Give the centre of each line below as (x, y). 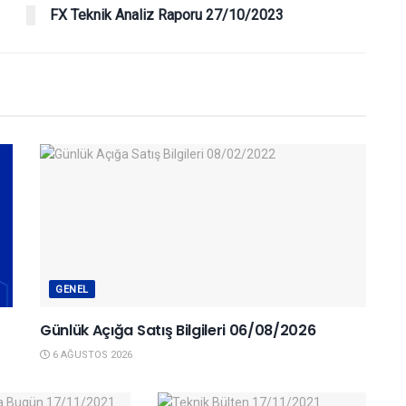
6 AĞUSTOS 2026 (91, 355)
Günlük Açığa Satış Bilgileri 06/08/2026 (178, 331)
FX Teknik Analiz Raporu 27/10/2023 (167, 15)
